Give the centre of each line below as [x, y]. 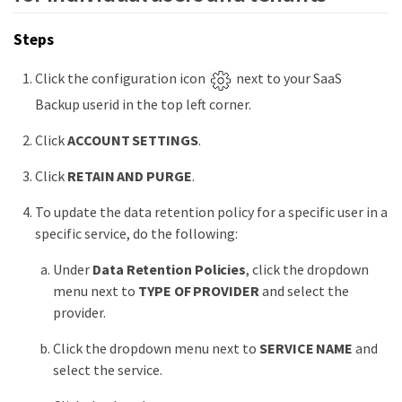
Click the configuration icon [122, 79]
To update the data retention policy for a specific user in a [211, 211]
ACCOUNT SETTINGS [133, 140]
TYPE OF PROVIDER [199, 290]
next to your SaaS [288, 79]
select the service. [108, 369]
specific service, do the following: [136, 233]
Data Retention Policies [170, 269]
